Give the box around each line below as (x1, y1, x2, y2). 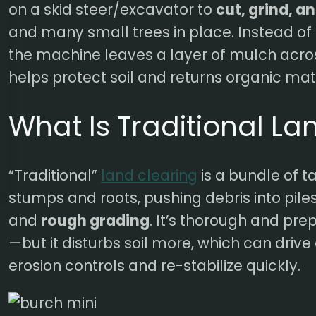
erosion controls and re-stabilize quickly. (8, 255, 301, 276)
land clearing (101, 165, 198, 186)
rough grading (41, 210, 150, 231)
